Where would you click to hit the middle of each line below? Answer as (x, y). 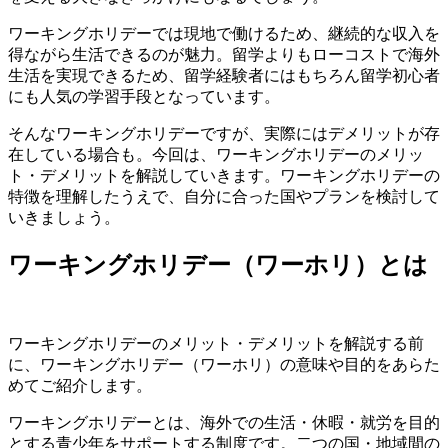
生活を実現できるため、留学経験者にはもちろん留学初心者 (224, 75)
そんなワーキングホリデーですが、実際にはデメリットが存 (224, 133)
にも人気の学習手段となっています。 (144, 96)
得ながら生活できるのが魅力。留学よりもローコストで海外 (224, 54)
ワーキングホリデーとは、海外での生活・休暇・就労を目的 (224, 423)
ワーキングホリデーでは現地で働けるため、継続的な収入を (224, 33)
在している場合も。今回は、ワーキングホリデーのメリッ (216, 154)
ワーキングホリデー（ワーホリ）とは (218, 264)
